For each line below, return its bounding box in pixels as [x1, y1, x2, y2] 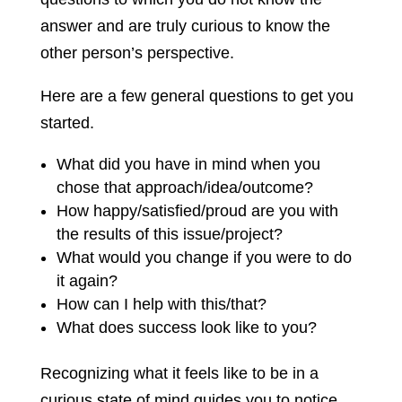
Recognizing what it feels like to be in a [39, 364, 319, 383]
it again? [56, 272, 118, 291]
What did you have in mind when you [56, 155, 320, 174]
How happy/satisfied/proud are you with [56, 202, 338, 221]
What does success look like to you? [56, 319, 317, 337]
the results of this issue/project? [56, 225, 283, 244]
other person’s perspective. [39, 44, 234, 63]
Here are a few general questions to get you [39, 87, 354, 106]
